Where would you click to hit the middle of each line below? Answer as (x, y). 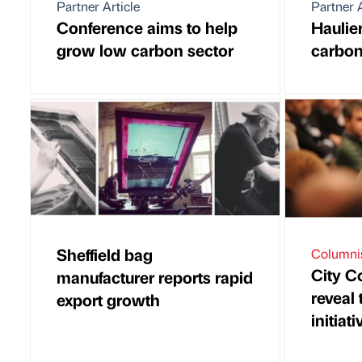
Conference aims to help (147, 27)
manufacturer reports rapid (155, 277)
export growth (108, 300)
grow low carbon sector (145, 49)
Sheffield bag (105, 255)
